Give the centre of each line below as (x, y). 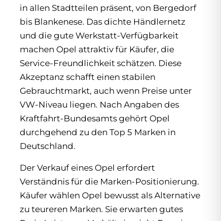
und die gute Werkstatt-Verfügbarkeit (99, 36)
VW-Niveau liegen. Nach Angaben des (99, 105)
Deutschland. (48, 146)
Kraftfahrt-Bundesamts (68, 118)
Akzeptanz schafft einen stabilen (88, 77)
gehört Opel (143, 118)
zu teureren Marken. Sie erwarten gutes (101, 209)
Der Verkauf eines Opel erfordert (87, 168)
